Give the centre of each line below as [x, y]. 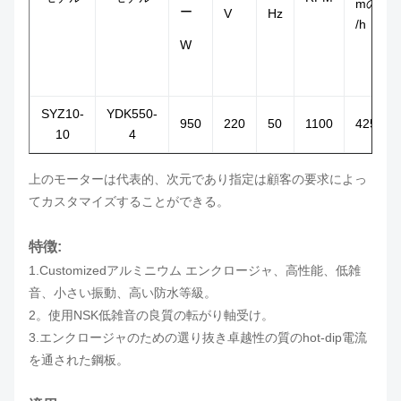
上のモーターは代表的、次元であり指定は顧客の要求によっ [198, 179]
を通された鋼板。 [79, 360]
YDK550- [132, 114]
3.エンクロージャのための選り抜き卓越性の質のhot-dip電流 [198, 337]
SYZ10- [63, 114]
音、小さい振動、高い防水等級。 [123, 293]
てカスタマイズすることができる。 [129, 201]
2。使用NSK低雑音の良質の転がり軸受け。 [151, 315]
